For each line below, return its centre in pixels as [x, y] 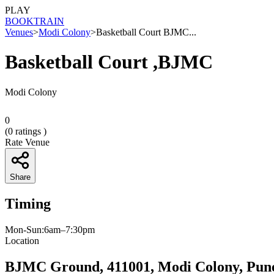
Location [22, 240]
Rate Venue [27, 142]
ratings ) [30, 131]
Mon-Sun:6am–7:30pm [50, 229]
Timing [28, 203]
